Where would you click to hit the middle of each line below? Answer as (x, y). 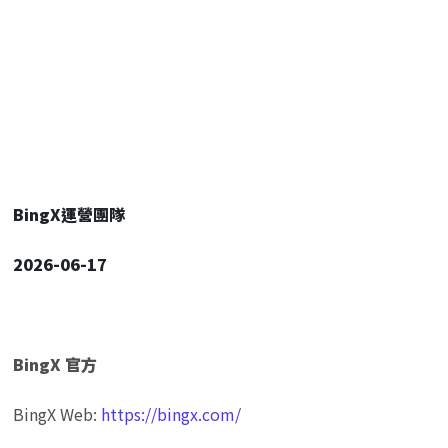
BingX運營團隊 (69, 213)
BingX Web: (57, 413)
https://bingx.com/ (171, 413)
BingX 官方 (55, 363)
